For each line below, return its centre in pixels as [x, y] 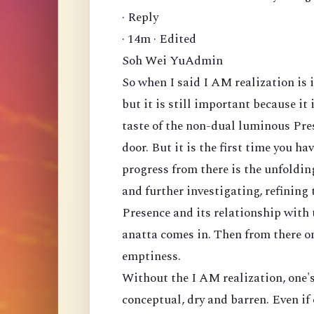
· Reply [140, 18]
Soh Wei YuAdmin [172, 61]
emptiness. [151, 257]
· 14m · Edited [159, 39]
